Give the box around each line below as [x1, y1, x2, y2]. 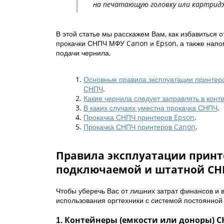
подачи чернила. [56, 48, 111, 57]
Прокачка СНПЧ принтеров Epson [83, 112, 194, 122]
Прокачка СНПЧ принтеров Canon [83, 122, 195, 131]
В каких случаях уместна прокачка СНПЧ [83, 103, 217, 112]
